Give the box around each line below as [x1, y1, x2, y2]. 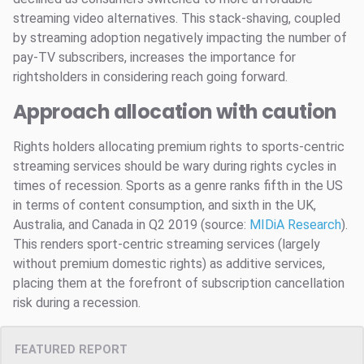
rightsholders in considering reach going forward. [13, 69, 288, 84]
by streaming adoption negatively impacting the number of [13, 30, 347, 45]
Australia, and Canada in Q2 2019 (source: [13, 217, 249, 232]
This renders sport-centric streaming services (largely [13, 236, 320, 252]
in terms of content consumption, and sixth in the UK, [13, 197, 316, 213]
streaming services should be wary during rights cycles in [13, 158, 336, 174]
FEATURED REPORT [15, 343, 128, 357]
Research [284, 217, 341, 232]
